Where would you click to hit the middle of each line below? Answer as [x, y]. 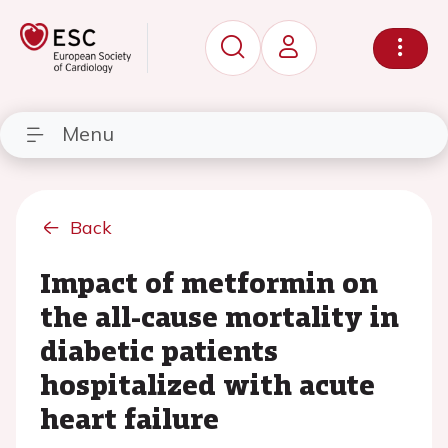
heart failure [129, 418]
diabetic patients [159, 350]
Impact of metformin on [209, 282]
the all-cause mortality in [219, 316]
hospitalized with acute [207, 384]
